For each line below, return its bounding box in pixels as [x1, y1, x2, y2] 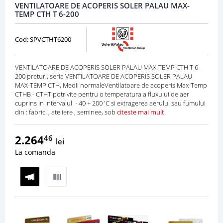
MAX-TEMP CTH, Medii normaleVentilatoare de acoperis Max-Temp [15, 81, 207, 90]
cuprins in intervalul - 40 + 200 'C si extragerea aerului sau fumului [15, 99, 206, 108]
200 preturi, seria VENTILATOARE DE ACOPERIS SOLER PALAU [15, 72, 192, 81]
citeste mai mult [117, 108, 164, 117]
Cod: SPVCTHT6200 [15, 35, 71, 44]
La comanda [15, 147, 55, 157]
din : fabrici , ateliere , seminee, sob [15, 108, 117, 117]
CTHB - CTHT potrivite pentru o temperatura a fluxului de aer [15, 90, 189, 99]
